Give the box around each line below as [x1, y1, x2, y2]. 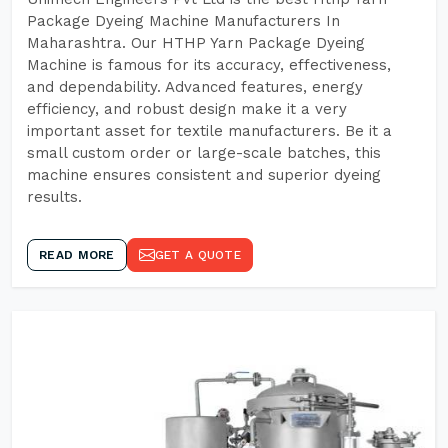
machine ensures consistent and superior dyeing [27, 166, 381, 184]
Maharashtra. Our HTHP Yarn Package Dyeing [27, 34, 365, 52]
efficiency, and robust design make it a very [27, 100, 347, 118]
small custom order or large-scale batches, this [27, 144, 381, 162]
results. [27, 188, 82, 206]
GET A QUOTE [154, 248, 241, 262]
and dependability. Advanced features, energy [27, 78, 363, 96]
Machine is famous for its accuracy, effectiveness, [27, 56, 391, 74]
